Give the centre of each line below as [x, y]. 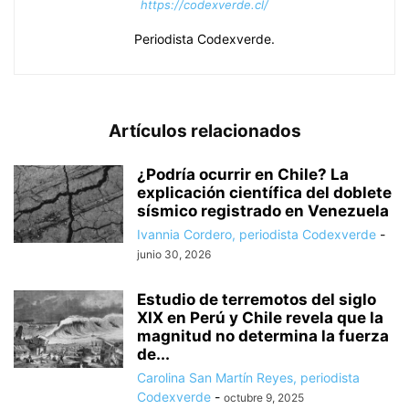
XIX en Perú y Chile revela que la [260, 317]
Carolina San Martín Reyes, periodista [248, 377]
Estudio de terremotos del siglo [257, 299]
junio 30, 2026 [174, 254]
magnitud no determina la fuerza [263, 336]
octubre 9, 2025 [264, 397]
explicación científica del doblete [264, 192]
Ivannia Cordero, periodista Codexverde [257, 234]
